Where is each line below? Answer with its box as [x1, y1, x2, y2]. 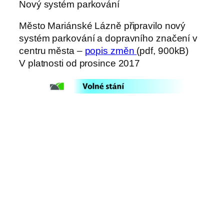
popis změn [84, 45, 137, 56]
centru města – [19, 45, 85, 56]
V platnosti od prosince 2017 [19, 58, 140, 69]
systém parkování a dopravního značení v [19, 33, 198, 44]
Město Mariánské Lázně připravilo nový [19, 20, 186, 31]
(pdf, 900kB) [136, 45, 189, 56]
